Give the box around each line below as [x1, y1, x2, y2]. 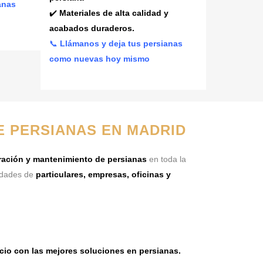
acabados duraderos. [49, 23, 134, 33]
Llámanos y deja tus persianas [59, 39, 183, 48]
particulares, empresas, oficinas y [35, 170, 171, 179]
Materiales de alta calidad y [59, 8, 168, 18]
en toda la [147, 154, 186, 164]
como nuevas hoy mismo [49, 54, 150, 63]
